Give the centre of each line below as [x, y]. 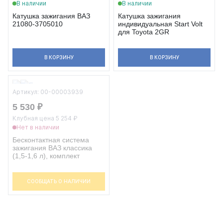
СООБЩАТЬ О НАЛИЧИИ [59, 181]
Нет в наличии [38, 127]
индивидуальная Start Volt [160, 24]
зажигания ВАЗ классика [52, 148]
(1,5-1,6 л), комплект [46, 156]
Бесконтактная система [51, 140]
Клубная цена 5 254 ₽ [45, 118]
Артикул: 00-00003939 [48, 92]
